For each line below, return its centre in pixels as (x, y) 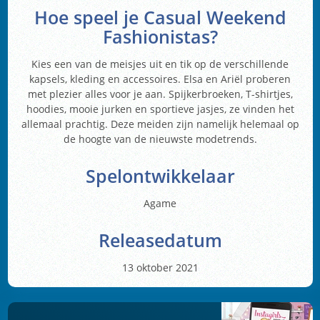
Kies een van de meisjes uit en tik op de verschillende (160, 64)
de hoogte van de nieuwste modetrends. (160, 139)
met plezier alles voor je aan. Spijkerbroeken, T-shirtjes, (160, 94)
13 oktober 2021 (160, 267)
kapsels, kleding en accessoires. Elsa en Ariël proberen (160, 79)
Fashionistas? (160, 37)
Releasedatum (160, 240)
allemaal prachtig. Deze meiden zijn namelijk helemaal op (160, 124)
